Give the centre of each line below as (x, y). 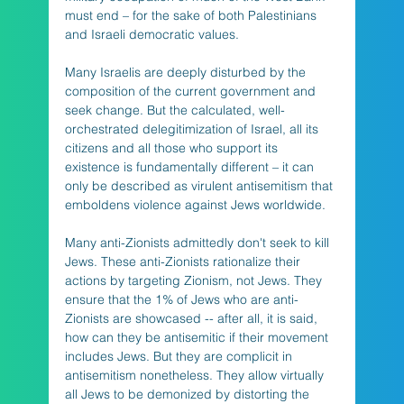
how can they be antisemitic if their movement (198, 337)
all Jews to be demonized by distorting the (188, 394)
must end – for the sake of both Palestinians (192, 15)
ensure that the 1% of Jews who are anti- (181, 299)
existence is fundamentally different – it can (191, 166)
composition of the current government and (192, 91)
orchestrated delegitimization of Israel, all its (193, 129)
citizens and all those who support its (173, 147)
